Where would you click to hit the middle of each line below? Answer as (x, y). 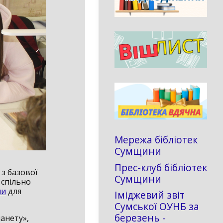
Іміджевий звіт (150, 195)
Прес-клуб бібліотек (161, 167)
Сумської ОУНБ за (157, 207)
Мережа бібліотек (156, 140)
